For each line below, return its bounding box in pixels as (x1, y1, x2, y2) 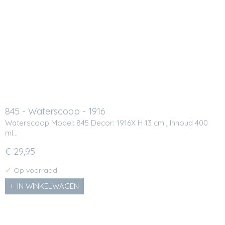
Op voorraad (12, 165, 57, 175)
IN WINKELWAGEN (17, 181, 79, 191)
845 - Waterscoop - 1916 (5, 105, 105, 118)
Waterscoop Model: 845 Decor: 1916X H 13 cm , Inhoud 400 (5, 118, 208, 128)
